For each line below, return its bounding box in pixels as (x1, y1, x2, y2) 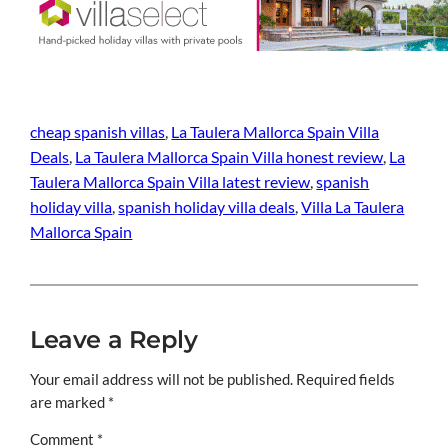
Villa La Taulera (301, 197, 405, 217)
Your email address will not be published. (30, 370, 294, 388)
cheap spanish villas (30, 122, 166, 142)
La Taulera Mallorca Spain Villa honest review (75, 147, 384, 167)
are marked (30, 393, 109, 411)
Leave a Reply (30, 325, 198, 355)
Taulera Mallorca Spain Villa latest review (30, 172, 311, 192)
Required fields (296, 370, 396, 388)
